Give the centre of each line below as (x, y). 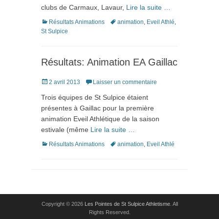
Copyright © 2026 (63, 204)
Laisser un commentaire (125, 82)
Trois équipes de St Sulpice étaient (95, 97)
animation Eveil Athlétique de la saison (100, 119)
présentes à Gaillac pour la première (98, 108)
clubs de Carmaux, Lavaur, (84, 7)
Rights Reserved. (109, 212)
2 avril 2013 (65, 82)
